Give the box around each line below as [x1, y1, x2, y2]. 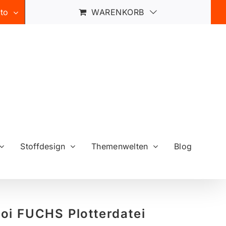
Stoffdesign [20, 141, 66, 151]
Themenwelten [91, 141, 148, 151]
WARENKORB [91, 7, 144, 17]
